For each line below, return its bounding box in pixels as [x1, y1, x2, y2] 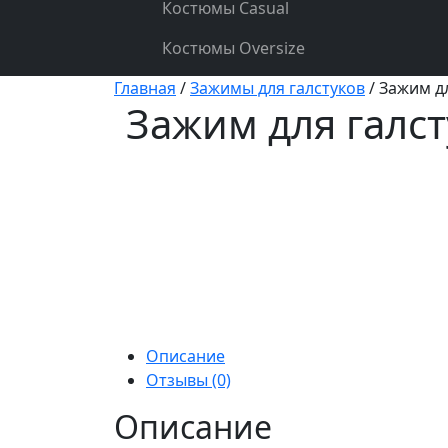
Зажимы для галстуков [190, 77, 365, 99]
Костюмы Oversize [162, 37, 305, 59]
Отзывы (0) [146, 369, 231, 391]
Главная [114, 77, 176, 99]
